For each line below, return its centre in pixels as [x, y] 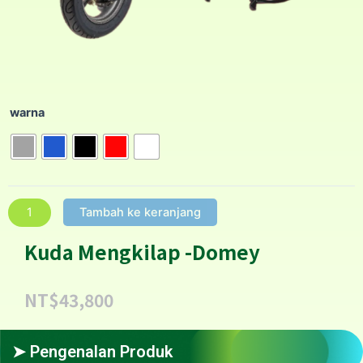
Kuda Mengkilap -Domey [142, 252]
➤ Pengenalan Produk [92, 351]
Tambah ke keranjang [140, 212]
